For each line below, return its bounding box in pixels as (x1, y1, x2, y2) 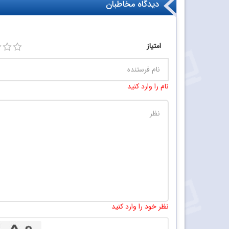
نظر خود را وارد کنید (111, 201, 169, 212)
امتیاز (147, 40, 161, 52)
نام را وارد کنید (127, 81, 169, 92)
